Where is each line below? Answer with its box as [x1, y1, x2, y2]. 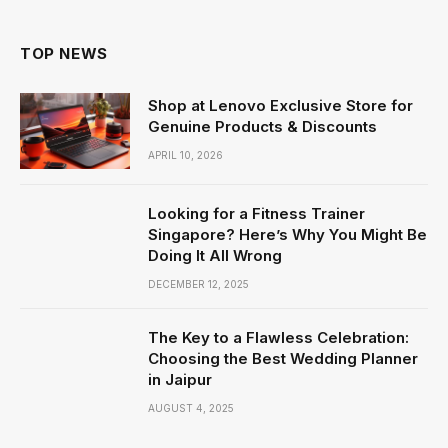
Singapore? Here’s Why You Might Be [148, 225, 427, 244]
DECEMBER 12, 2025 [148, 278, 249, 290]
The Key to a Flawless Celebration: [148, 328, 409, 347]
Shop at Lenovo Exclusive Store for [148, 96, 413, 115]
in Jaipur [148, 370, 212, 389]
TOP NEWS [20, 44, 108, 63]
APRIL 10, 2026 [148, 149, 223, 161]
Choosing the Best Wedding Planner [148, 349, 418, 368]
